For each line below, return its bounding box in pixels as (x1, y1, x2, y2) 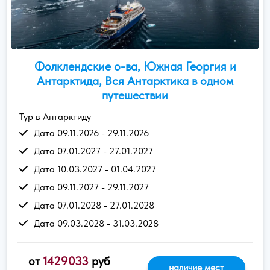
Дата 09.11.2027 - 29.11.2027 (34, 181, 149, 193)
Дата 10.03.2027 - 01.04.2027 (34, 163, 156, 175)
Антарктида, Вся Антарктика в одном (37, 73, 233, 88)
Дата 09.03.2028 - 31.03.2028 (34, 217, 159, 229)
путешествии (102, 87, 168, 102)
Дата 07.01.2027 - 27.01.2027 (34, 145, 153, 157)
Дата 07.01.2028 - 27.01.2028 (34, 199, 154, 211)
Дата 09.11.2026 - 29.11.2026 (34, 127, 149, 139)
